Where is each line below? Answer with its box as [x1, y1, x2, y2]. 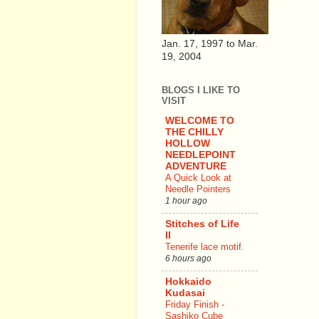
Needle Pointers [165, 184, 231, 195]
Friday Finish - [165, 298, 224, 310]
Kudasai [165, 287, 205, 298]
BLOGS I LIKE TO [162, 84, 240, 95]
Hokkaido [165, 276, 211, 287]
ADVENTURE [165, 161, 226, 172]
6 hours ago [165, 253, 211, 264]
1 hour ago [165, 196, 207, 206]
